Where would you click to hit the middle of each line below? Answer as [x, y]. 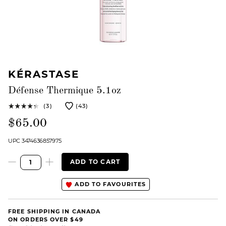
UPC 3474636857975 [35, 141]
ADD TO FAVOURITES [109, 184]
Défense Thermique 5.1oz [65, 91]
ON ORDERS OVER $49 [46, 219]
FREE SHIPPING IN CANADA [54, 211]
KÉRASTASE [44, 74]
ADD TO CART [95, 162]
